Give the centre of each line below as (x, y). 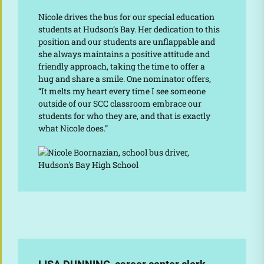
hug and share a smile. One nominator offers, (124, 78)
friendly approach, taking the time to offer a (121, 66)
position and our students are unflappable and (126, 41)
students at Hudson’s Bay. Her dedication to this (129, 29)
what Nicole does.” (73, 128)
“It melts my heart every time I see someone (122, 91)
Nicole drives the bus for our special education (126, 16)
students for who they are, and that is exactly (124, 115)
